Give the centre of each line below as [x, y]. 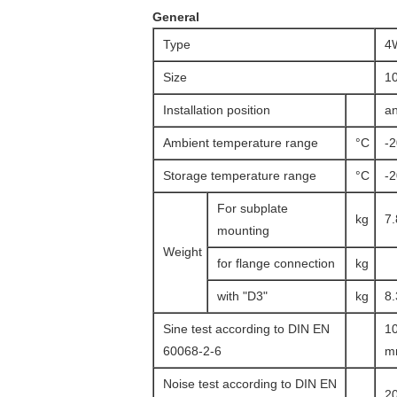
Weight [183, 252]
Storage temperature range [240, 175]
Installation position [217, 110]
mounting [243, 230]
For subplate [253, 208]
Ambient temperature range [241, 143]
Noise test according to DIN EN [250, 384]
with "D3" [242, 296]
